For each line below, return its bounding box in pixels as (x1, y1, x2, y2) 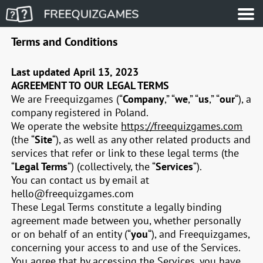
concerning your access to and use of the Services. (11, 241, 241, 254)
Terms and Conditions (11, 34, 118, 49)
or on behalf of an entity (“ (11, 227, 131, 241)
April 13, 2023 (73, 65, 139, 79)
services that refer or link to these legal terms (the (11, 146, 240, 160)
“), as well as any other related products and (52, 133, 251, 146)
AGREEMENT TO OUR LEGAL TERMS (11, 79, 170, 92)
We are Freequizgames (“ (11, 92, 123, 106)
